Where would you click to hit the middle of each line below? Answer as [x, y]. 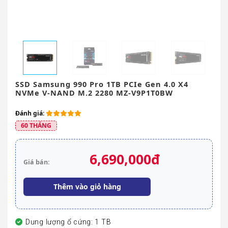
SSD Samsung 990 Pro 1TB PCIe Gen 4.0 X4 [102, 84]
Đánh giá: [31, 113]
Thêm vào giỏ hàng [87, 187]
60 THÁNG [36, 126]
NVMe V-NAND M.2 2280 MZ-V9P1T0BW [94, 93]
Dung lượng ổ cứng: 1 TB [68, 222]
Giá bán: [37, 162]
